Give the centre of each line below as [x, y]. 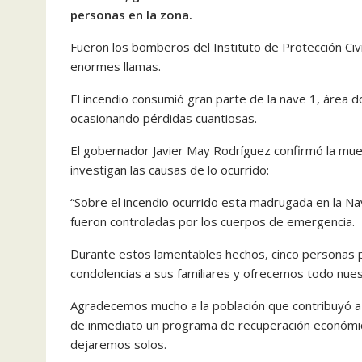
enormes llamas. [116, 66]
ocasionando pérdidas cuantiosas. [164, 118]
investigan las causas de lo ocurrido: [170, 169]
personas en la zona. [131, 14]
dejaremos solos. [118, 344]
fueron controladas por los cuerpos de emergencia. [213, 221]
